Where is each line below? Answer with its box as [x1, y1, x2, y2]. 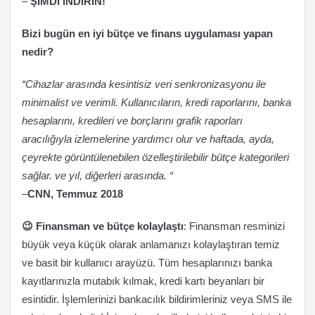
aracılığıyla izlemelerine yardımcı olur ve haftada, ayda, [22, 133, 274, 145]
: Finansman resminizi [184, 220, 285, 232]
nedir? [22, 46, 53, 58]
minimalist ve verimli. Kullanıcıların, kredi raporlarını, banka [22, 96, 291, 108]
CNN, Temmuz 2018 [27, 188, 123, 200]
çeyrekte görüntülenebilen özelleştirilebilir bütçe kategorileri [22, 151, 289, 163]
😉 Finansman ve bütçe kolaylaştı [22, 220, 184, 232]
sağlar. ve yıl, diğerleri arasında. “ [22, 169, 173, 181]
